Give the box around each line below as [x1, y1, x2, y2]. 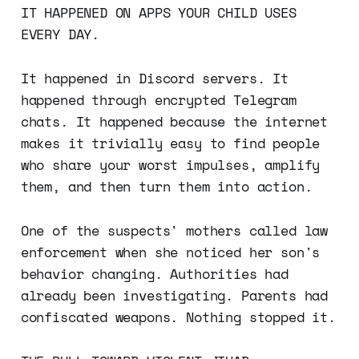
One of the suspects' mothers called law [20, 220, 329, 240]
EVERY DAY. [20, 23, 100, 44]
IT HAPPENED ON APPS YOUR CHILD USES [20, 2, 296, 22]
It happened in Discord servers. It [20, 67, 288, 88]
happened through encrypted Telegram [20, 89, 296, 110]
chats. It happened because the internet [20, 111, 329, 131]
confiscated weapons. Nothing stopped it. [20, 306, 336, 327]
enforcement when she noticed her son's [20, 241, 321, 262]
